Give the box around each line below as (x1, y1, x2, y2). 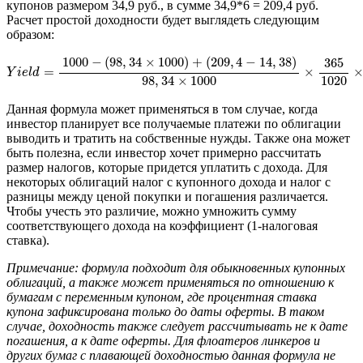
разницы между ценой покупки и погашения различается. (6, 190, 328, 204)
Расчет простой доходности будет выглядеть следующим (6, 12, 319, 27)
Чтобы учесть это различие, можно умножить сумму (6, 204, 297, 219)
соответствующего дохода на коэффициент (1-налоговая (6, 219, 318, 233)
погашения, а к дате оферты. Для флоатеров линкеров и (6, 334, 320, 348)
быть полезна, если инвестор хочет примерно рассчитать (6, 146, 321, 160)
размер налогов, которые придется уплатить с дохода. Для (6, 160, 327, 175)
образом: (6, 27, 54, 41)
